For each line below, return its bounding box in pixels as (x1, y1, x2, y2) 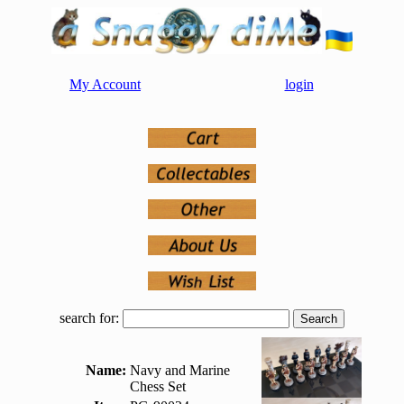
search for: (60, 310, 119, 326)
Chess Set (130, 379, 186, 395)
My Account (69, 77, 141, 93)
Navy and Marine (130, 363, 230, 379)
